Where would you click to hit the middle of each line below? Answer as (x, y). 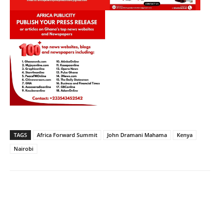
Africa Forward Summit (67, 135)
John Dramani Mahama (137, 135)
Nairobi (24, 148)
